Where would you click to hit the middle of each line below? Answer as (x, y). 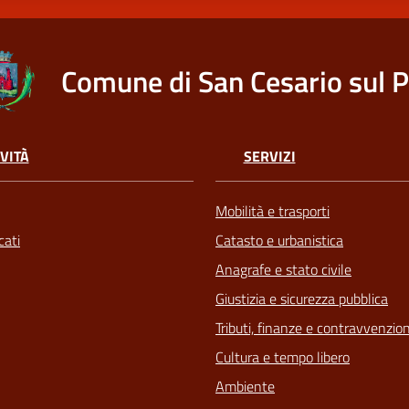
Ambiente (245, 386)
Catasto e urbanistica (279, 240)
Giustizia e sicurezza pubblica (302, 298)
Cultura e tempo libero (283, 357)
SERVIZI (269, 156)
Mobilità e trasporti (273, 210)
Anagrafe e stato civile (283, 269)
